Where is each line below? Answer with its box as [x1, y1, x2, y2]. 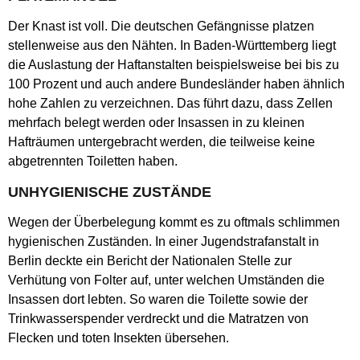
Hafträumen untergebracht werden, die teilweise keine [8, 135, 315, 149]
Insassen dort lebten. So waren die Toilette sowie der [8, 292, 308, 306]
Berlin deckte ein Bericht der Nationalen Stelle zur [8, 254, 292, 268]
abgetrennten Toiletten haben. [8, 154, 184, 168]
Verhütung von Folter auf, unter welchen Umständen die [8, 273, 325, 287]
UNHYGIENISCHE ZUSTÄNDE [8, 184, 211, 200]
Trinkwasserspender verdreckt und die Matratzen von [8, 312, 309, 325]
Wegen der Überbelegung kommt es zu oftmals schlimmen [8, 215, 340, 229]
